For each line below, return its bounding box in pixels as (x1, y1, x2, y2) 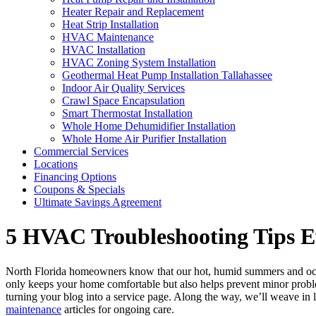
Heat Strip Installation (62, 18, 159, 30)
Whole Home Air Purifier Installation (62, 133, 226, 145)
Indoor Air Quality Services (62, 82, 185, 94)
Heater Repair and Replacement (62, 6, 204, 18)
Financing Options (34, 171, 116, 183)
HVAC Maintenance (62, 31, 154, 43)
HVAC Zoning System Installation (62, 56, 216, 68)
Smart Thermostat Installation (62, 107, 193, 119)
